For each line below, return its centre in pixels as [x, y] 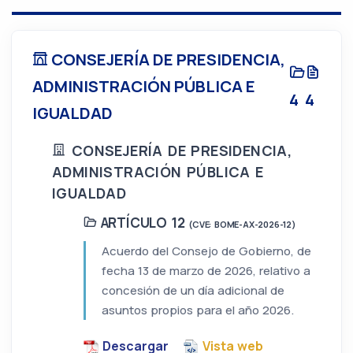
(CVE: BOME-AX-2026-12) [242, 225]
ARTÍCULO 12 [143, 223]
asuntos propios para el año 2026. [198, 310]
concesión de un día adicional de [193, 291]
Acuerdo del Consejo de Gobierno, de [206, 251]
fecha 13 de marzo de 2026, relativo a [206, 271]
